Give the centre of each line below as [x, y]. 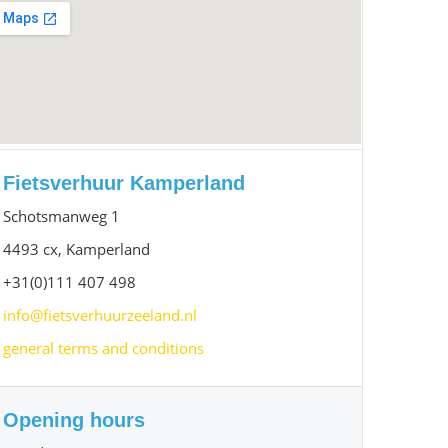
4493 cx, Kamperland [77, 249]
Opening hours [74, 420]
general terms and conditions [104, 348]
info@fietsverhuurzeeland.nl [100, 315]
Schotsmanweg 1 [62, 216]
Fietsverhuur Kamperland [124, 183]
